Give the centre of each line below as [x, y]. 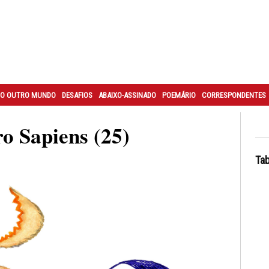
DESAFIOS [77, 95]
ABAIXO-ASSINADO [127, 95]
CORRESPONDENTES [234, 95]
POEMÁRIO [179, 95]
